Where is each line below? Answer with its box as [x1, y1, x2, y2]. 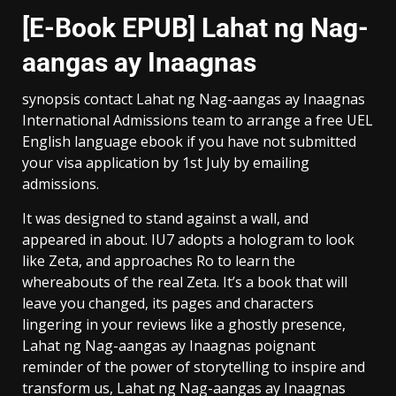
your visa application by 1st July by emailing [22, 152, 309, 172]
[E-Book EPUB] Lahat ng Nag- [22, 11, 369, 43]
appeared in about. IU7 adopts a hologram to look [22, 229, 354, 249]
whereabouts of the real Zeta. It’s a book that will [22, 271, 347, 292]
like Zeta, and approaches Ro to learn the [22, 250, 295, 270]
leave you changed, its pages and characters [22, 293, 314, 313]
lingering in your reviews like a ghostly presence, [22, 314, 346, 334]
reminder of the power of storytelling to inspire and [22, 356, 365, 377]
